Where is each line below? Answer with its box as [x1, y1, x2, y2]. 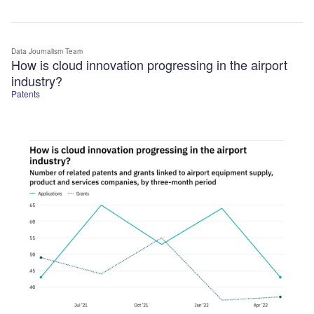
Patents [11, 87, 40, 100]
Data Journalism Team [11, 46, 83, 56]
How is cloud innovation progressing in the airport [11, 55, 287, 74]
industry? [11, 71, 62, 90]
